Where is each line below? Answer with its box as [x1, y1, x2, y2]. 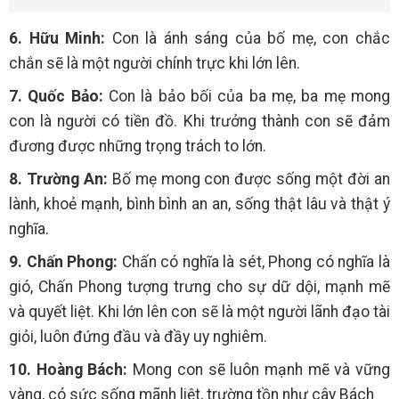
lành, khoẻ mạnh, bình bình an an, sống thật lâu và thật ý [9, 195, 390, 213]
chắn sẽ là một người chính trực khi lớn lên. [9, 54, 300, 72]
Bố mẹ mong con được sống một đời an [107, 170, 391, 188]
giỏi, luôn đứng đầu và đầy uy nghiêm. [9, 328, 267, 346]
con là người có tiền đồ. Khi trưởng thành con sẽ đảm [9, 112, 390, 130]
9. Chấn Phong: [9, 253, 118, 271]
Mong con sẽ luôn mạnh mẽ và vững [127, 361, 391, 379]
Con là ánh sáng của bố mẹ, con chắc [105, 29, 391, 47]
